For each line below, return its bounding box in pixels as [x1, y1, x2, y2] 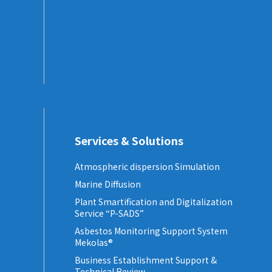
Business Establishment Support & [75, 254, 217, 267]
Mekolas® [75, 236, 113, 249]
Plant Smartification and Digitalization [75, 195, 233, 208]
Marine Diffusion [75, 178, 141, 191]
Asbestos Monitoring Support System [75, 225, 228, 237]
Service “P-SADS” [75, 207, 144, 220]
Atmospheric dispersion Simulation [75, 160, 220, 173]
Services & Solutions [75, 132, 183, 149]
